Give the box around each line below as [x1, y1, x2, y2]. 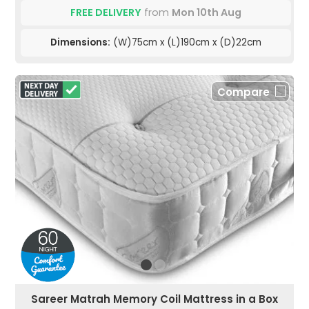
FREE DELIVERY [70, 6, 141, 20]
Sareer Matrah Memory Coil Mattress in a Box [31, 292, 278, 307]
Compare [217, 85, 270, 100]
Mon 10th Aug [172, 6, 241, 20]
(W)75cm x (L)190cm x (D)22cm [110, 36, 261, 50]
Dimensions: [50, 36, 110, 50]
